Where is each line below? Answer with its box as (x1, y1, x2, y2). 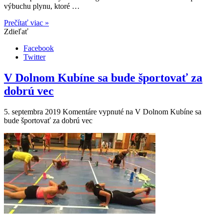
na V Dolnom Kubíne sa (124, 107, 201, 116)
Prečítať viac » (4, 18, 49, 27)
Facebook (23, 44, 54, 52)
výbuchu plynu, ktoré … (4, 1, 80, 10)
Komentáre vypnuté (63, 107, 124, 116)
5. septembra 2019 (4, 107, 61, 116)
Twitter (23, 52, 45, 61)
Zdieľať (4, 27, 28, 36)
